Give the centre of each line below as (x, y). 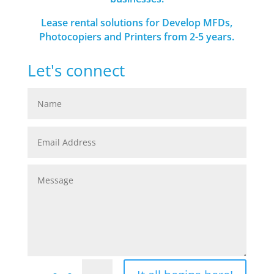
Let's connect (76, 71)
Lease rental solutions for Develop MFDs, (137, 23)
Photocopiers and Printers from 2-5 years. (137, 37)
